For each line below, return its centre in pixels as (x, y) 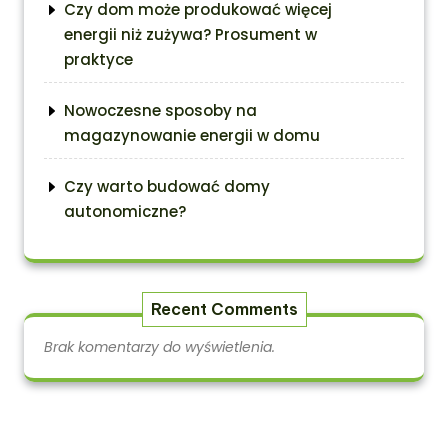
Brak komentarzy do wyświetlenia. (159, 347)
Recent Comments (224, 309)
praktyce (98, 59)
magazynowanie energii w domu (192, 135)
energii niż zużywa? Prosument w (190, 34)
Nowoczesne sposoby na (160, 110)
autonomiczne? (125, 211)
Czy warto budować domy (167, 186)
